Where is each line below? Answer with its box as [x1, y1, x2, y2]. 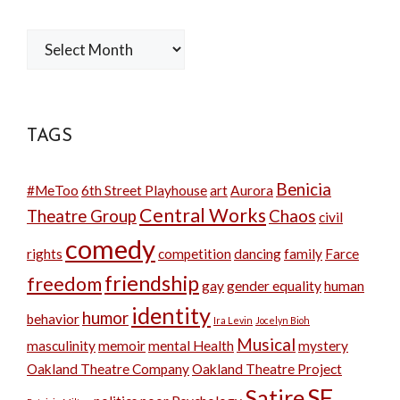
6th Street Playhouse [81, 181, 207, 198]
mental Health [148, 337, 234, 354]
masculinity [27, 337, 96, 354]
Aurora [230, 181, 273, 198]
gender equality [227, 277, 321, 294]
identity [131, 301, 211, 329]
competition [158, 245, 231, 262]
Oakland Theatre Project [192, 360, 342, 377]
